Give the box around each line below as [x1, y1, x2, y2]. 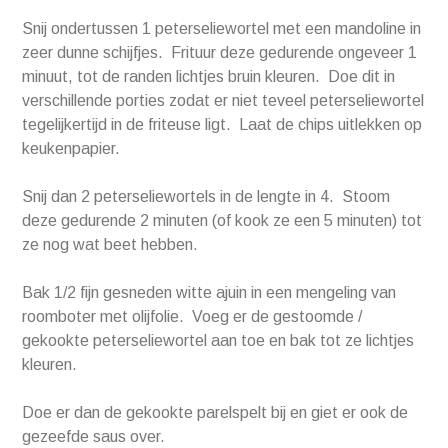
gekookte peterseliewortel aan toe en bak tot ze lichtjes [22, 332, 415, 350]
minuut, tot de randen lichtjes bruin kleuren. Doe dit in [22, 68, 396, 86]
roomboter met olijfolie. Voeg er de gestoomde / [22, 308, 363, 326]
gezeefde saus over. [22, 428, 166, 446]
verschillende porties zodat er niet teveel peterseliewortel [22, 92, 425, 110]
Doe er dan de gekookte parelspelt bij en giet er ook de [22, 404, 409, 422]
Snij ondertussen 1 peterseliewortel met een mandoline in [22, 20, 422, 38]
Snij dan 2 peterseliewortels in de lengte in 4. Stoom [22, 188, 391, 206]
